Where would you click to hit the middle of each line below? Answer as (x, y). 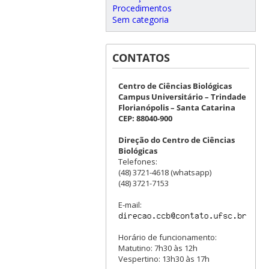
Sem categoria (140, 19)
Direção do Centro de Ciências (176, 140)
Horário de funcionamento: (167, 237)
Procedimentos (142, 8)
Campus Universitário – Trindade (182, 96)
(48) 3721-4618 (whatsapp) (165, 172)
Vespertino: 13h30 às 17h (164, 258)
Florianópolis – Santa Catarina (177, 107)
